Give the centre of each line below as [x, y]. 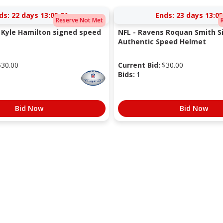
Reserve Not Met [79, 20]
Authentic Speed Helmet [162, 42]
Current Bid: [139, 65]
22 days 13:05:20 [40, 15]
